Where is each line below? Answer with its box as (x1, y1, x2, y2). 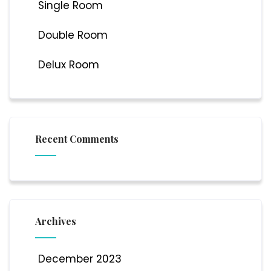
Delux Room (38, 57, 99, 72)
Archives (34, 214, 76, 227)
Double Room (38, 27, 108, 42)
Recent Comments (34, 132, 119, 145)
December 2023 (38, 251, 122, 266)
